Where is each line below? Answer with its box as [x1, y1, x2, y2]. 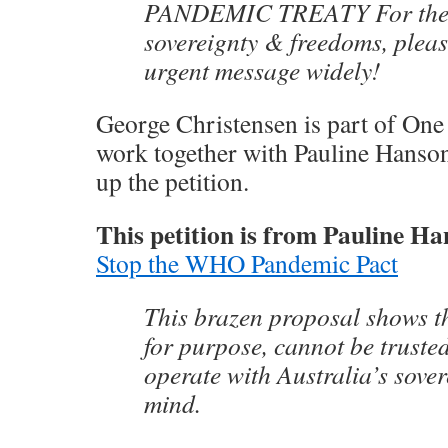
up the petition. [96, 164, 249, 198]
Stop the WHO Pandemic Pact [96, 246, 398, 280]
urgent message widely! [144, 53, 381, 87]
